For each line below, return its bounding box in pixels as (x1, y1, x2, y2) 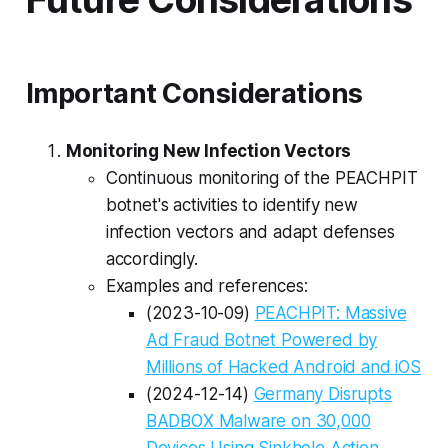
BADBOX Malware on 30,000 (145, 410, 371, 431)
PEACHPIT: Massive (254, 302, 407, 323)
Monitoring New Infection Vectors (65, 140, 352, 161)
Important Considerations (25, 76, 363, 110)
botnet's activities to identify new (105, 194, 358, 215)
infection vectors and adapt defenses (105, 221, 395, 242)
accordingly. (105, 248, 198, 269)
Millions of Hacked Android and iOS (145, 356, 421, 377)
